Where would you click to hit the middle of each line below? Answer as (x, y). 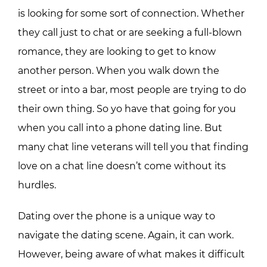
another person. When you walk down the (119, 70)
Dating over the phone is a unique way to (117, 216)
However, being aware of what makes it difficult (131, 254)
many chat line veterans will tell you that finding (133, 147)
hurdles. (37, 185)
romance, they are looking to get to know (117, 51)
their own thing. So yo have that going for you (127, 108)
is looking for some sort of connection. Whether (131, 13)
